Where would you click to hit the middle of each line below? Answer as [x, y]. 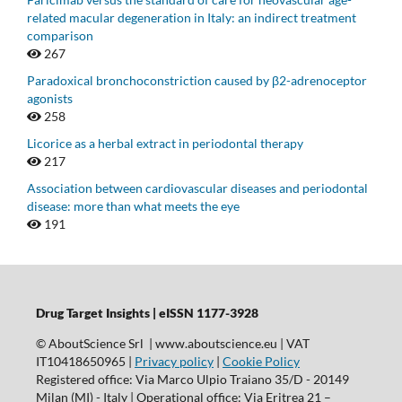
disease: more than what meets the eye [133, 205]
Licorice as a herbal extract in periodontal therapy [165, 143]
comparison [60, 35]
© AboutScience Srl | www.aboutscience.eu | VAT [172, 343]
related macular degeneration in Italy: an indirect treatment [192, 17]
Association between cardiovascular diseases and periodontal [197, 188]
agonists [50, 98]
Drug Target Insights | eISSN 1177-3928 [147, 312]
